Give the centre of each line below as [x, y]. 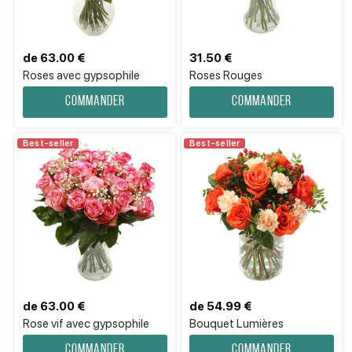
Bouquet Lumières [236, 324]
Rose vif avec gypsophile [86, 324]
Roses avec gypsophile [81, 75]
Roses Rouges [226, 75]
